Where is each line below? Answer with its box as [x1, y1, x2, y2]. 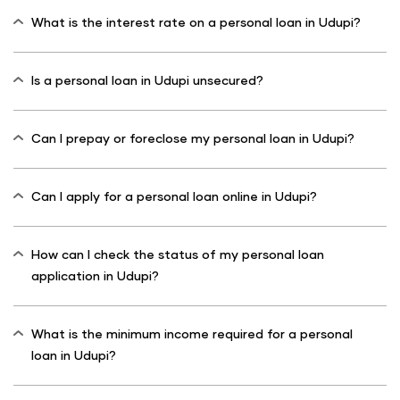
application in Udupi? [31, 270, 159, 283]
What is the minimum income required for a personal [31, 328, 353, 341]
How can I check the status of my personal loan [31, 248, 324, 262]
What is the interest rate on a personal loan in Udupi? [31, 16, 361, 29]
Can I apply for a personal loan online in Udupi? [31, 190, 317, 204]
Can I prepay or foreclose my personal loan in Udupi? [31, 132, 354, 146]
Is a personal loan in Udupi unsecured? [31, 74, 263, 87]
